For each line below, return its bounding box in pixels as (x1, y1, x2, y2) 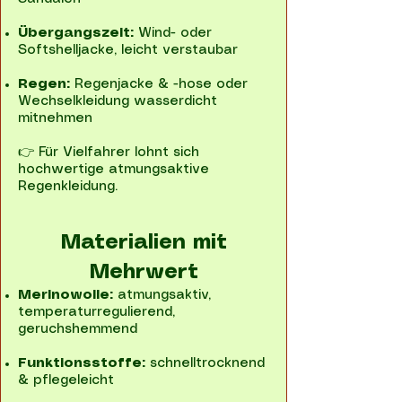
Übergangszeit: (18, 27, 134, 39)
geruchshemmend (18, 323, 137, 336)
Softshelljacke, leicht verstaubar (18, 44, 238, 57)
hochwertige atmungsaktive (18, 163, 209, 176)
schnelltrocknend (145, 357, 265, 370)
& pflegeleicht (18, 374, 114, 387)
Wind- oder (134, 27, 212, 39)
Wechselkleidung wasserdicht (18, 95, 217, 108)
